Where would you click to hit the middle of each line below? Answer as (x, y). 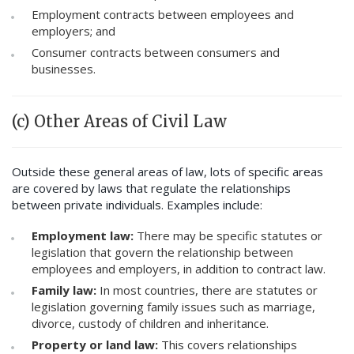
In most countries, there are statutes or (209, 290)
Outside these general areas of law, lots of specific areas (168, 172)
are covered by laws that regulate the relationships (151, 188)
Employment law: (84, 236)
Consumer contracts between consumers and (156, 53)
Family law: (66, 290)
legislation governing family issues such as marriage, (173, 307)
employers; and (73, 31)
